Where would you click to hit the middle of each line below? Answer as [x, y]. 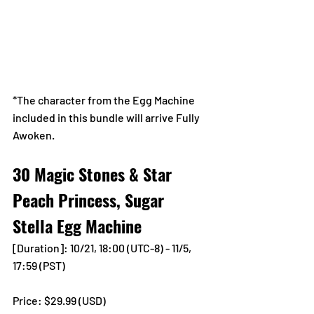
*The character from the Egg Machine [105, 100]
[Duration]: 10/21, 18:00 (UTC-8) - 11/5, [103, 247]
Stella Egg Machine [77, 225]
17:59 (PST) [39, 265]
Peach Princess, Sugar [90, 199]
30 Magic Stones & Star [94, 173]
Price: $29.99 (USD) [60, 300]
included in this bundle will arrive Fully [107, 117]
